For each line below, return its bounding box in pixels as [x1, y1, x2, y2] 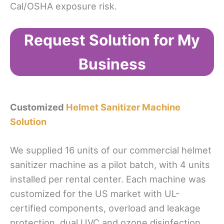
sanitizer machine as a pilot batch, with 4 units [10, 158, 210, 170]
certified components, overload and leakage [10, 202, 200, 213]
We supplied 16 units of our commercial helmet [10, 144, 211, 155]
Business [78, 55, 146, 73]
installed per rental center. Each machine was [10, 173, 206, 184]
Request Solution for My [24, 31, 200, 49]
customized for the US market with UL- [10, 187, 179, 199]
